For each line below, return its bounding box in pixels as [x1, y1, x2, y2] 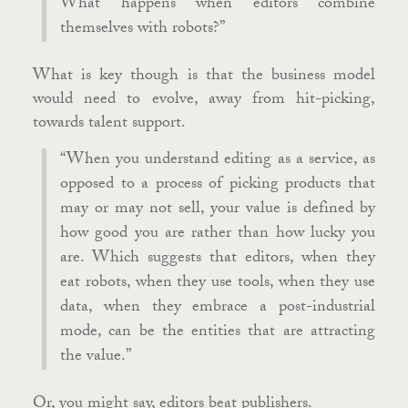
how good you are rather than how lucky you [60, 220, 375, 249]
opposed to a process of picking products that [60, 171, 375, 199]
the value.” [60, 343, 131, 372]
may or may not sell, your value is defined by [60, 196, 375, 224]
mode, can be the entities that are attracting [60, 319, 375, 347]
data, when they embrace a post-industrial [60, 294, 375, 322]
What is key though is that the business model [33, 63, 375, 91]
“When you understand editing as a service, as [60, 147, 375, 175]
